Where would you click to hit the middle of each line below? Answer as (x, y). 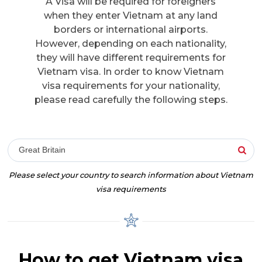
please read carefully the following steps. (131, 100)
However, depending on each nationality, (131, 44)
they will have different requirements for (131, 58)
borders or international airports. (131, 30)
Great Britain (42, 150)
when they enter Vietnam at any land (131, 16)
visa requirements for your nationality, (131, 86)
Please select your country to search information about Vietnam (131, 175)
